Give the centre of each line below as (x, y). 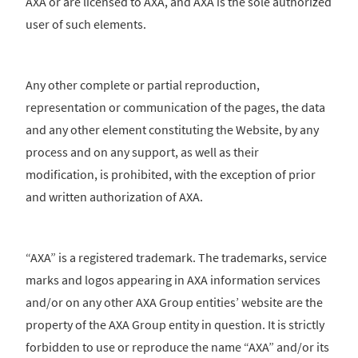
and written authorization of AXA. (114, 197)
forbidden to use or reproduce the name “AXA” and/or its (177, 347)
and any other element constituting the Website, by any (172, 130)
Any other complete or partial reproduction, (143, 85)
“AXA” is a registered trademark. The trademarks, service (176, 258)
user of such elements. (86, 24)
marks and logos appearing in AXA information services (173, 280)
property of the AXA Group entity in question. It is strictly (175, 325)
